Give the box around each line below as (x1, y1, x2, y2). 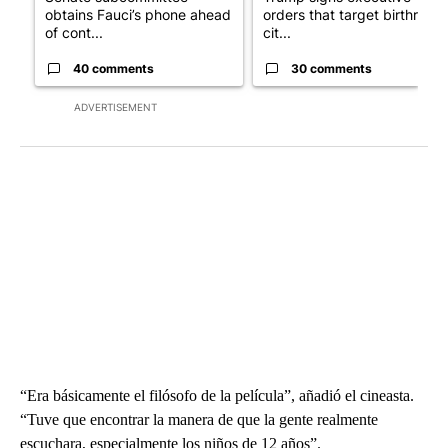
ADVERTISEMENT (74, 101, 157, 114)
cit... (263, 24, 291, 42)
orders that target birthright (263, 6, 443, 24)
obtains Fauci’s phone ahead (45, 6, 231, 24)
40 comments (73, 61, 154, 77)
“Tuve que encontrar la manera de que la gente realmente (20, 411, 378, 429)
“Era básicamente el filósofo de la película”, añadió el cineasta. (20, 387, 414, 405)
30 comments (291, 61, 372, 77)
